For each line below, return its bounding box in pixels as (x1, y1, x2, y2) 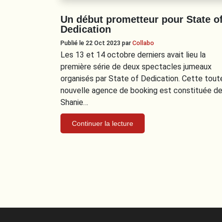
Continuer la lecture (72, 119, 133, 127)
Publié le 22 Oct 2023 (60, 39, 122, 47)
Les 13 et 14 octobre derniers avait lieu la (60, 50, 206, 59)
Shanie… (60, 97, 88, 107)
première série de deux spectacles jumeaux (60, 61, 212, 71)
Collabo (132, 39, 154, 47)
